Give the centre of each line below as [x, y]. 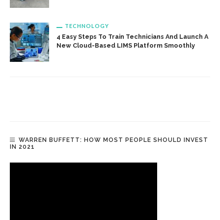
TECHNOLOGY [87, 26]
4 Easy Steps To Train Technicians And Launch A [132, 37]
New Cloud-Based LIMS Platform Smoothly [126, 46]
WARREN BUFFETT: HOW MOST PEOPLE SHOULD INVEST [113, 140]
